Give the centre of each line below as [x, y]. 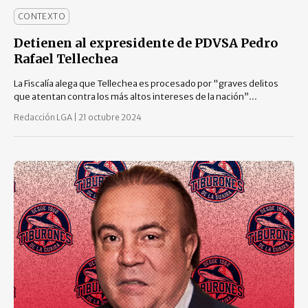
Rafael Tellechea [66, 59]
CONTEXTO [42, 16]
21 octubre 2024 [110, 117]
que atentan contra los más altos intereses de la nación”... [135, 96]
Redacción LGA [44, 117]
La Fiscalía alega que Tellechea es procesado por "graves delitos [146, 83]
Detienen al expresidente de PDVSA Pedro [146, 43]
